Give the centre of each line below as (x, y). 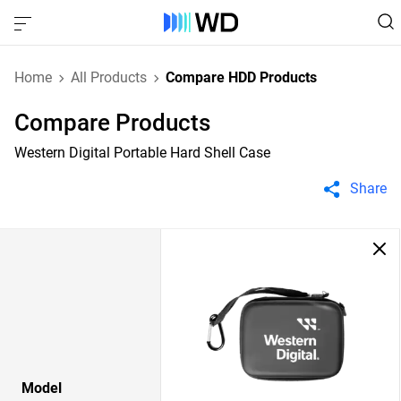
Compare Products (112, 123)
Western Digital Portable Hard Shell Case (142, 153)
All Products (109, 77)
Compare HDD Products (241, 77)
